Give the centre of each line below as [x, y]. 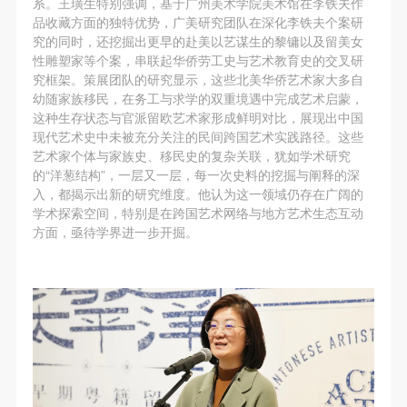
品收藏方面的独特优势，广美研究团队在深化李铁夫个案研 [198, 21]
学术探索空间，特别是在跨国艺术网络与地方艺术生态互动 [198, 212]
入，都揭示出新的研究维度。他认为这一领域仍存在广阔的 [198, 193]
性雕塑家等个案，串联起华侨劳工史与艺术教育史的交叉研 [198, 60]
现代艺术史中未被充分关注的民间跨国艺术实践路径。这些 [198, 136]
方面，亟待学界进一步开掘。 [115, 231]
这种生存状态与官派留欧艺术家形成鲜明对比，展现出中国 [198, 117]
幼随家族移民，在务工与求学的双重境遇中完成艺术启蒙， [198, 98]
